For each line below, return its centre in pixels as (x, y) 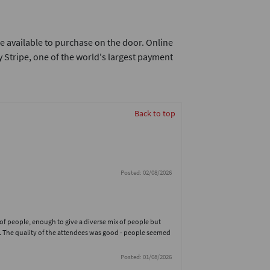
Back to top (155, 113)
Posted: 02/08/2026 (146, 172)
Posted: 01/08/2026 (146, 257)
